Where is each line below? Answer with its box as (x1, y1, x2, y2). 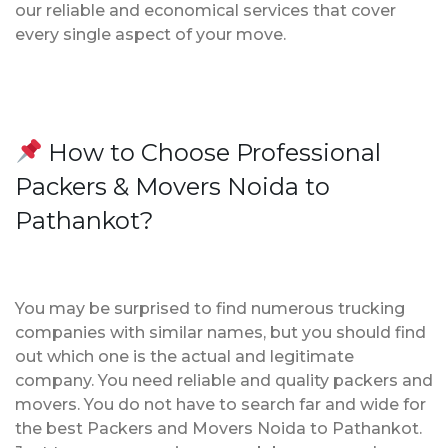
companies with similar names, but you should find (15, 322, 426, 342)
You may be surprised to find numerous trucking (15, 298, 405, 318)
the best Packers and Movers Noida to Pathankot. (15, 418, 422, 438)
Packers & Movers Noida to (15, 171, 330, 201)
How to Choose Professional (42, 137, 382, 167)
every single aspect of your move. (15, 24, 286, 44)
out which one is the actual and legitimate (15, 346, 354, 366)
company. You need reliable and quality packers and (15, 370, 433, 390)
